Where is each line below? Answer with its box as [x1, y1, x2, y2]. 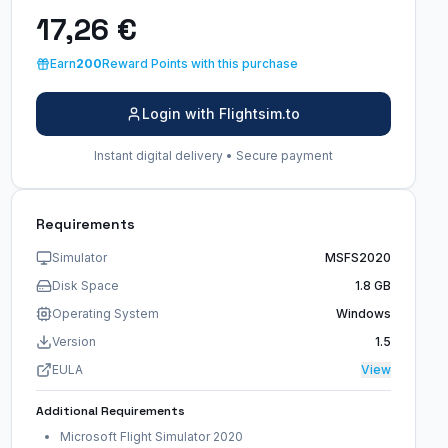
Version [51, 334, 96, 349]
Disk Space [51, 278, 119, 293]
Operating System [51, 306, 159, 321]
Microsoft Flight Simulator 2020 [59, 429, 243, 444]
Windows [335, 306, 391, 321]
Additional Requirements [35, 403, 185, 419]
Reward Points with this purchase [101, 56, 298, 71]
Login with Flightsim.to [142, 105, 301, 122]
